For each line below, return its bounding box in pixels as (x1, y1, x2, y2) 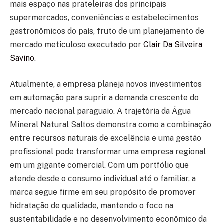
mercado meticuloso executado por (10, 40, 143, 50)
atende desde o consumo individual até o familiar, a (10, 173, 196, 183)
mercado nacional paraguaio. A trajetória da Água (10, 106, 191, 116)
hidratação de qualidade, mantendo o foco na (10, 200, 173, 210)
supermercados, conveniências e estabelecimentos (10, 13, 199, 23)
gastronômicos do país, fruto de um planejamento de (10, 26, 204, 36)
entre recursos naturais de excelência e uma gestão (10, 133, 201, 143)
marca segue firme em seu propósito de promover (10, 187, 196, 197)
